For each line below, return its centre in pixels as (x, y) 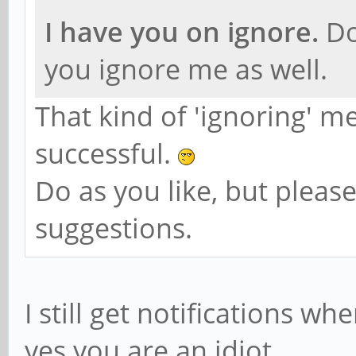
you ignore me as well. (186, 69)
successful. (106, 153)
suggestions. (114, 228)
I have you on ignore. (182, 32)
